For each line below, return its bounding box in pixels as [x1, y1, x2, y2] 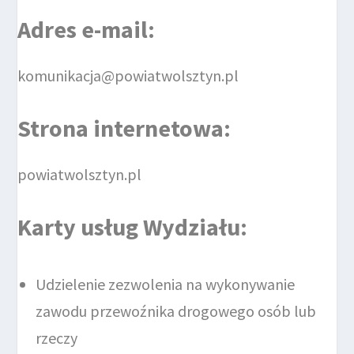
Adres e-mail [17, 14, 149, 45]
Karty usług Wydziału [17, 212, 241, 243]
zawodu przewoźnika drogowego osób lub [36, 301, 317, 322]
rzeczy [36, 328, 78, 348]
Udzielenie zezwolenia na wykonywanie [36, 274, 296, 295]
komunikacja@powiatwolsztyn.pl [17, 66, 239, 86]
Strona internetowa [17, 113, 224, 144]
